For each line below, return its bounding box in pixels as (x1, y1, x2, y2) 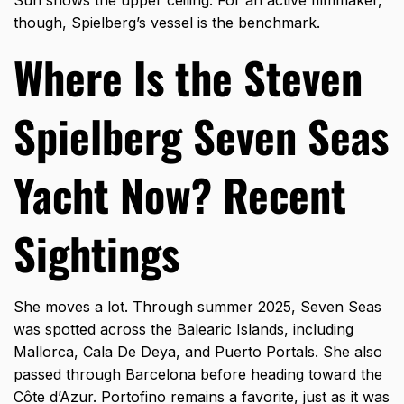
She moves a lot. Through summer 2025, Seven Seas (14, 298, 381, 317)
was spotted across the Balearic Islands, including (14, 320, 353, 339)
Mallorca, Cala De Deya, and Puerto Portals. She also (14, 343, 382, 362)
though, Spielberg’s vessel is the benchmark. (14, 14, 320, 32)
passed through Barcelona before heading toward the (14, 365, 382, 384)
